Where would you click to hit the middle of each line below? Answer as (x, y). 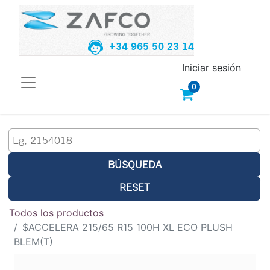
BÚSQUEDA (134, 164)
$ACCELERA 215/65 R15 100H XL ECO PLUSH (127, 227)
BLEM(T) (33, 241)
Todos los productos (56, 212)
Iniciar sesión (212, 67)
